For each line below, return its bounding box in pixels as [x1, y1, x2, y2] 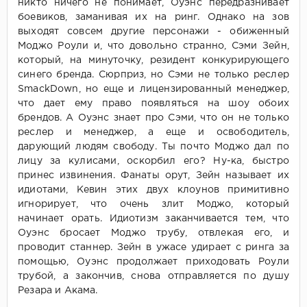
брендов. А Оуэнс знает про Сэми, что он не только [18, 114, 289, 123]
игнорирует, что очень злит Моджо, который [18, 200, 289, 209]
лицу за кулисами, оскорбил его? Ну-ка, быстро [18, 157, 289, 166]
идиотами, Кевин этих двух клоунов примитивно [18, 186, 289, 195]
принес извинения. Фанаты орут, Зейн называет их [18, 171, 289, 180]
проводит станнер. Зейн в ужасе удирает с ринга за [18, 243, 289, 252]
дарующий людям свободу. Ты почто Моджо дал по [18, 143, 289, 151]
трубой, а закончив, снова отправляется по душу [18, 272, 289, 281]
